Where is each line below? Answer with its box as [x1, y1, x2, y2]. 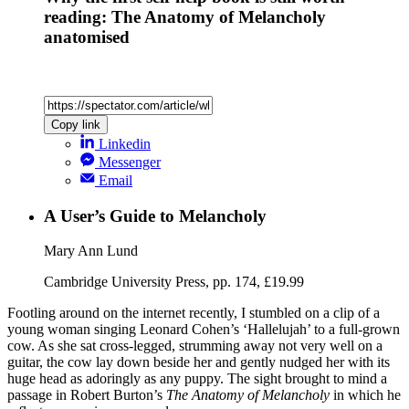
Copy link [51, 117, 100, 131]
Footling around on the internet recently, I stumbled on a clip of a [7, 305, 380, 321]
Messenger [99, 153, 161, 170]
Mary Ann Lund [44, 243, 138, 259]
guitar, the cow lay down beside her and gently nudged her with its [7, 354, 390, 371]
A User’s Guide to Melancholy [44, 205, 267, 225]
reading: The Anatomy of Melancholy [44, 7, 326, 27]
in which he [330, 387, 401, 404]
